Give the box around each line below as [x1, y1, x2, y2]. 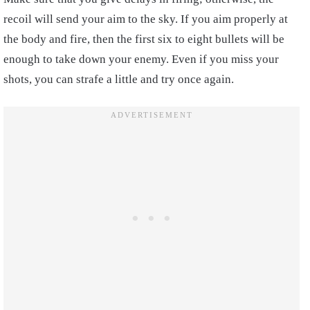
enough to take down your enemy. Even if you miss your [3, 53, 279, 66]
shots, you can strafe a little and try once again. [3, 73, 234, 86]
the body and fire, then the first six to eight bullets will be [3, 33, 284, 46]
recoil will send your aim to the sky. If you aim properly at [3, 12, 288, 26]
